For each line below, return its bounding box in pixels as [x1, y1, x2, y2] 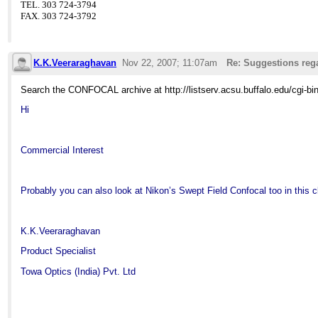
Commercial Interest [21, 145, 104, 156]
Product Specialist [21, 246, 97, 257]
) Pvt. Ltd [97, 265, 136, 277]
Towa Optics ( [21, 265, 78, 277]
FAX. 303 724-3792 [21, 10, 97, 21]
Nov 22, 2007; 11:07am [121, 57, 217, 68]
